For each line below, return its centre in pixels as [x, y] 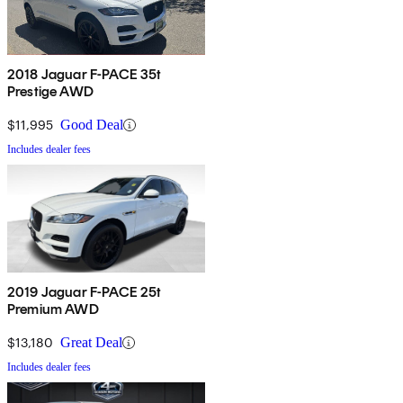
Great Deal [91, 343]
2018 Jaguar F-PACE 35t [85, 75]
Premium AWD [53, 309]
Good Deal [92, 125]
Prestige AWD [50, 92]
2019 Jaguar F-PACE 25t [85, 292]
